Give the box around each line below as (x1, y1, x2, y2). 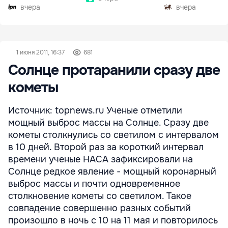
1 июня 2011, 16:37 (16, 48, 65, 56)
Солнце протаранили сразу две (8, 61, 220, 79)
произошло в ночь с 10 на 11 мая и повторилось (8, 215, 218, 226)
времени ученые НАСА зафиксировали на (8, 154, 193, 165)
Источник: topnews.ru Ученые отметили (8, 105, 182, 116)
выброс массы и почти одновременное (8, 178, 180, 189)
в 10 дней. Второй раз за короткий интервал (8, 141, 204, 153)
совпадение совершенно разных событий (8, 203, 191, 214)
